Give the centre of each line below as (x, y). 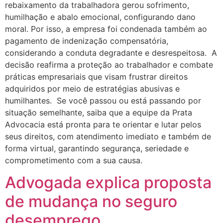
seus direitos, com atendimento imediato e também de (108, 136)
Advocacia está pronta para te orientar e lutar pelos (103, 124)
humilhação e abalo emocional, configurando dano (100, 17)
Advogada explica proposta (108, 183)
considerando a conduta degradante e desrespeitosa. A (111, 53)
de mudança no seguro (91, 202)
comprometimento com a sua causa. (74, 160)
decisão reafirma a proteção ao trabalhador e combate (109, 64)
